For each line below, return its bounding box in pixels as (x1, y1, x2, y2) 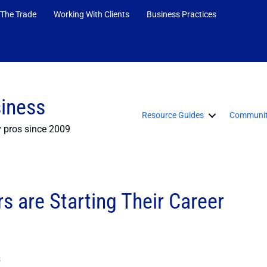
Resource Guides (142, 110, 204, 120)
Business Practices (147, 10, 216, 19)
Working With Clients (54, 10, 129, 19)
